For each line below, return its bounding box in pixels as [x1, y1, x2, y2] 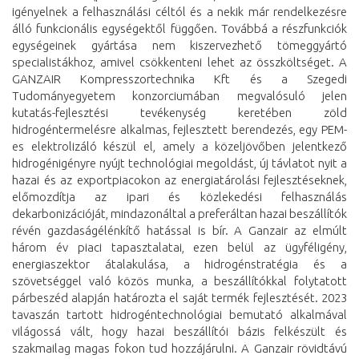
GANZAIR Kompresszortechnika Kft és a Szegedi [12, 71, 347, 86]
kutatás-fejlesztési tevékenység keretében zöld [12, 105, 347, 119]
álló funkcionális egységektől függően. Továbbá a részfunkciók [12, 21, 347, 35]
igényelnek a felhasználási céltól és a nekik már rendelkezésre [12, 4, 347, 18]
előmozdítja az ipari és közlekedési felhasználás [12, 189, 347, 204]
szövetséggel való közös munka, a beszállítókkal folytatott [12, 273, 347, 288]
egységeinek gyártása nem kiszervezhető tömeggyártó [12, 38, 347, 52]
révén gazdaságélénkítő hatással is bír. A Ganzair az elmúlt [12, 223, 347, 237]
